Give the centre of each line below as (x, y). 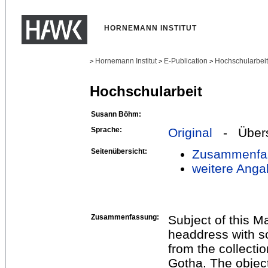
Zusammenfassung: (125, 217)
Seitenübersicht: (119, 151)
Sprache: (106, 130)
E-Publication (186, 61)
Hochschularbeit (146, 92)
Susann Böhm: (116, 114)
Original (190, 132)
